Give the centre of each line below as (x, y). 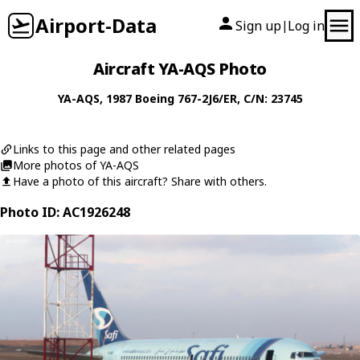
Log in (306, 26)
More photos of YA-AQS (76, 165)
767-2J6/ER (207, 98)
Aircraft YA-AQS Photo (180, 69)
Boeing (154, 98)
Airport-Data (96, 25)
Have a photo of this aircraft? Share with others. (140, 181)
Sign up (258, 26)
